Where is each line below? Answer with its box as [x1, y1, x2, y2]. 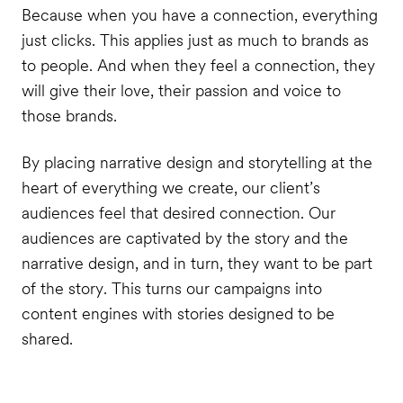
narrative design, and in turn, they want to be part [21, 253, 372, 273]
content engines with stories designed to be [21, 303, 335, 323]
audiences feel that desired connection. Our [21, 202, 336, 222]
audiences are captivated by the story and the [21, 228, 348, 247]
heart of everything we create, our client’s [21, 177, 320, 197]
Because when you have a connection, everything [21, 4, 378, 24]
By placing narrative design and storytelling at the [21, 152, 372, 172]
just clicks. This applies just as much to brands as [21, 30, 369, 49]
